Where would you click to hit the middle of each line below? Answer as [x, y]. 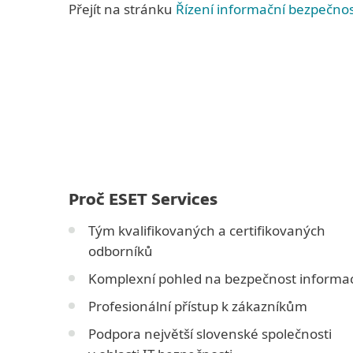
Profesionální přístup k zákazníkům [198, 306]
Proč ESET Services [143, 200]
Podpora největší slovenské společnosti [210, 334]
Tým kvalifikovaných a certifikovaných [207, 230]
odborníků [121, 251]
